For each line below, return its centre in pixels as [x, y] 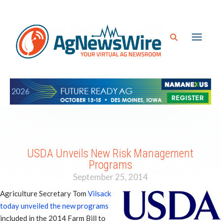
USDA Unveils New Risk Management [110, 154]
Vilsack [99, 194]
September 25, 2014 [110, 177]
